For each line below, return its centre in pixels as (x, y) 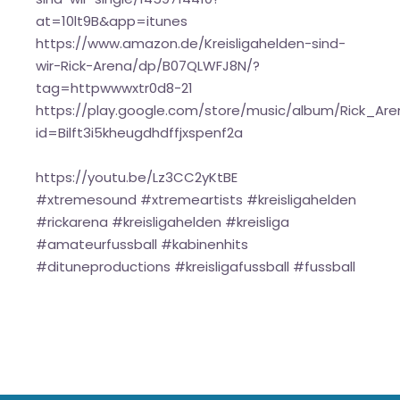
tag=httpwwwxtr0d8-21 (115, 88)
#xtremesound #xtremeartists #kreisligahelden (196, 200)
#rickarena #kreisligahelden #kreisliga (163, 222)
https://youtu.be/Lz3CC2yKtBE (137, 178)
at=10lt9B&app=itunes (112, 21)
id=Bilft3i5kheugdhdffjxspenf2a (140, 133)
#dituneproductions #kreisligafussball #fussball (196, 267)
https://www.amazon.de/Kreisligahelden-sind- (191, 44)
